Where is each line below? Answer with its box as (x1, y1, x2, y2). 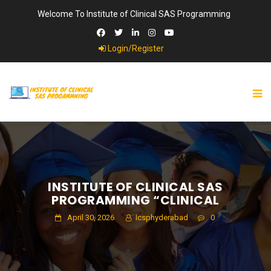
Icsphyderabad (133, 212, 188, 222)
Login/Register (105, 44, 164, 53)
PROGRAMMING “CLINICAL (51, 191, 220, 209)
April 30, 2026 (65, 212, 114, 222)
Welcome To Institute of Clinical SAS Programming (37, 9, 230, 19)
